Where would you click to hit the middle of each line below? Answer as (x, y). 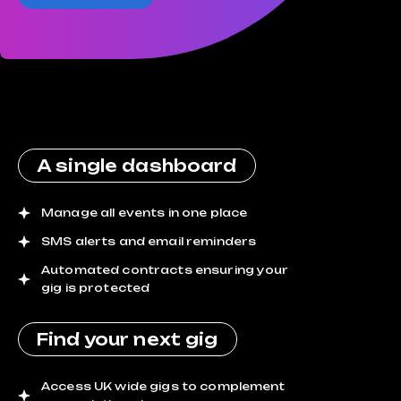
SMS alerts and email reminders (149, 241)
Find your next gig (128, 339)
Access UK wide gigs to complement (163, 386)
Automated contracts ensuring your (165, 270)
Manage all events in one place (145, 213)
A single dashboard (137, 166)
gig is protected (96, 288)
